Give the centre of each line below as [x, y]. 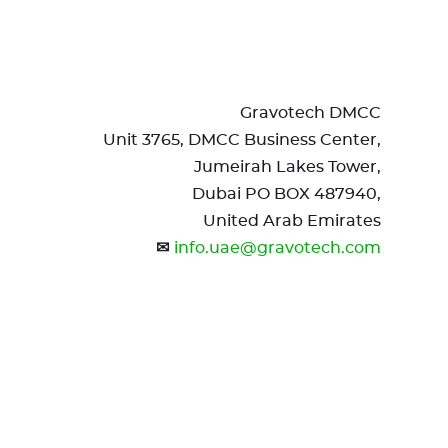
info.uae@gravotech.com [277, 248]
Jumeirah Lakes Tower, [287, 167]
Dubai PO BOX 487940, [286, 194]
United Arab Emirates [291, 221]
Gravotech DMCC [310, 113]
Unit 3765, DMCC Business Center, [241, 140]
